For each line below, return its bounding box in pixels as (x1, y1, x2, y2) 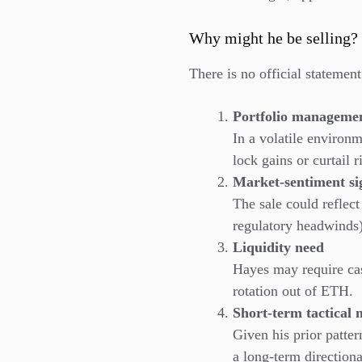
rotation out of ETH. (233, 283, 353, 299)
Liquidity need (233, 239, 324, 255)
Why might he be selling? (189, 29, 358, 47)
